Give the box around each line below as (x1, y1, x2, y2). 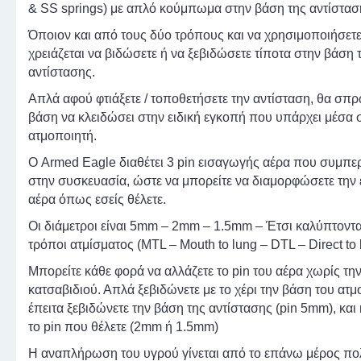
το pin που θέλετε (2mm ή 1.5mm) (28, 320, 218, 334)
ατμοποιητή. (28, 129, 97, 143)
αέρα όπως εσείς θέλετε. (28, 193, 166, 207)
